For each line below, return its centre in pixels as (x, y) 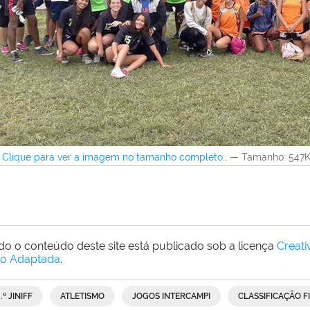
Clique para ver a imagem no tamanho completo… (115, 157)
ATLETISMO (82, 297)
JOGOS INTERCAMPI (171, 297)
